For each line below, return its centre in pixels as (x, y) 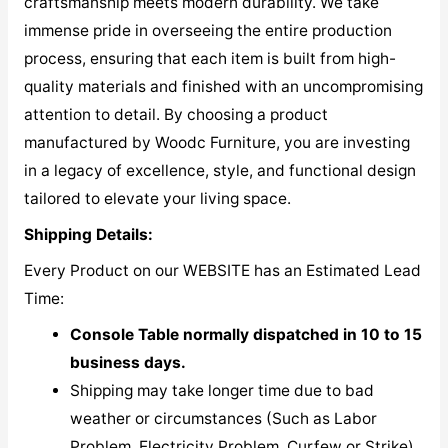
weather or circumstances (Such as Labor (224, 418)
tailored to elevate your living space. (157, 199)
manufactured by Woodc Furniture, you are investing (216, 143)
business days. (128, 362)
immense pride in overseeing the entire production (207, 31)
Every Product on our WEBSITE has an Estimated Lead (222, 270)
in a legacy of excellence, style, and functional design (219, 171)
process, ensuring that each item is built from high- (209, 59)
